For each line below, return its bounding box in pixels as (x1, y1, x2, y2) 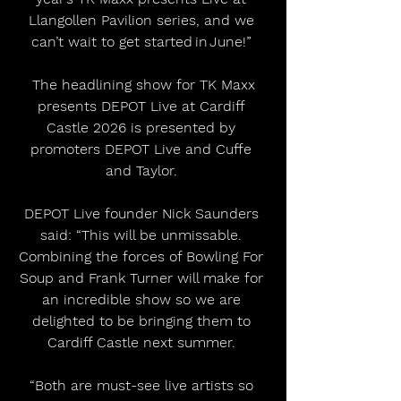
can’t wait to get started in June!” (30, 32, 256, 50)
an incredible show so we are (41, 290, 245, 308)
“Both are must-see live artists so (29, 376, 258, 394)
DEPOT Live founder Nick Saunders (23, 204, 263, 222)
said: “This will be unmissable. (40, 226, 246, 243)
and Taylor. (105, 161, 182, 179)
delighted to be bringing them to (31, 311, 255, 329)
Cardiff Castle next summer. (47, 333, 240, 351)
